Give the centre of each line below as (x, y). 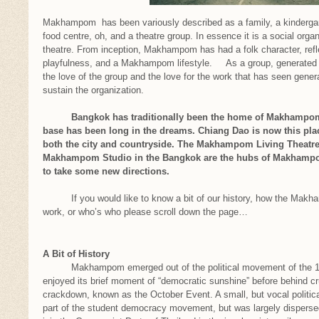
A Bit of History (76, 254)
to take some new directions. (112, 172)
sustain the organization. (95, 90)
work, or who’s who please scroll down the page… (145, 212)
